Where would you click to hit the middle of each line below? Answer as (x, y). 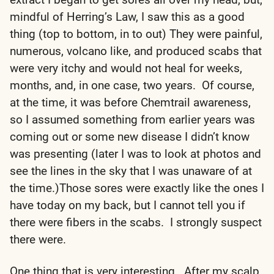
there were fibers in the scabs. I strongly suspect (136, 222)
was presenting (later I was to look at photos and (135, 154)
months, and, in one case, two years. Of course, (132, 85)
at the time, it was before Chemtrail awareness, (130, 102)
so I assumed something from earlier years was (132, 119)
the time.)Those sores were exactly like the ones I (137, 188)
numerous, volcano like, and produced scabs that (136, 51)
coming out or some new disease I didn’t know (130, 136)
